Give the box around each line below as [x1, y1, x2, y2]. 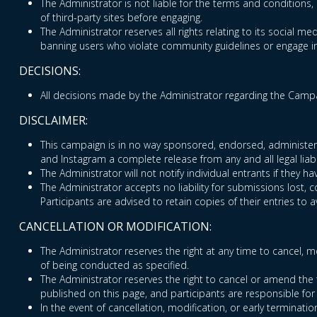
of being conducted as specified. [40, 258, 189, 272]
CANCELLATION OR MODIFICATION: [19, 219, 212, 235]
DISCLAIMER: [19, 113, 88, 129]
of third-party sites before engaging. [40, 11, 202, 25]
